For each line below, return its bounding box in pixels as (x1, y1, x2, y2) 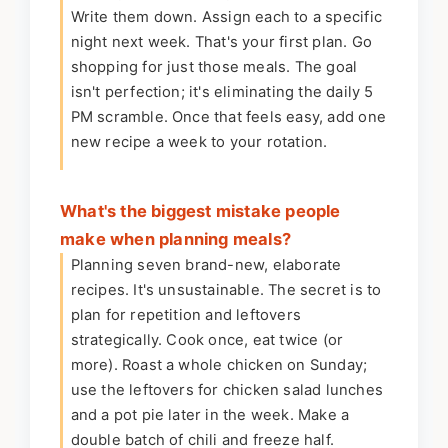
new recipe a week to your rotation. (70, 133, 328, 152)
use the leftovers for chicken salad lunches (70, 381, 384, 400)
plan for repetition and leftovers (70, 306, 302, 325)
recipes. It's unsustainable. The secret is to (70, 281, 382, 300)
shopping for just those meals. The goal (70, 58, 358, 77)
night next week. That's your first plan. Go (70, 33, 373, 52)
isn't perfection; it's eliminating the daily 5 (70, 83, 374, 102)
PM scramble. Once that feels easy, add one (70, 108, 386, 127)
